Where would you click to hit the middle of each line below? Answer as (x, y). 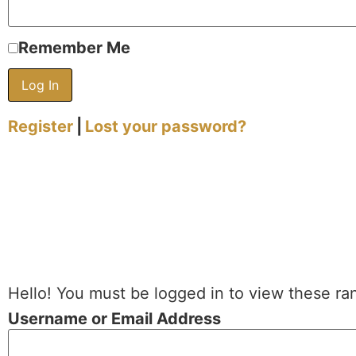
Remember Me (74, 48)
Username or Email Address (114, 318)
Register (41, 127)
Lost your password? (166, 127)
